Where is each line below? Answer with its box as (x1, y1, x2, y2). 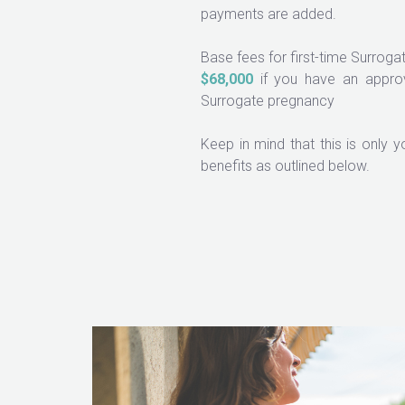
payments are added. (201, 5, 336, 23)
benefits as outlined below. (201, 156, 370, 174)
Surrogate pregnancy (201, 91, 334, 109)
